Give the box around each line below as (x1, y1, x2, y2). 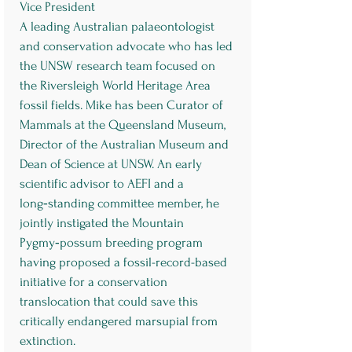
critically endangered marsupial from (19, 313, 218, 328)
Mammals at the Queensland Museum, (19, 117, 225, 132)
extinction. (19, 333, 79, 348)
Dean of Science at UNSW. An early (19, 156, 202, 171)
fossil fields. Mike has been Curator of (19, 97, 223, 112)
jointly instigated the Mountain (19, 215, 184, 230)
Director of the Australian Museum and (19, 137, 229, 152)
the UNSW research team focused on (19, 58, 215, 73)
